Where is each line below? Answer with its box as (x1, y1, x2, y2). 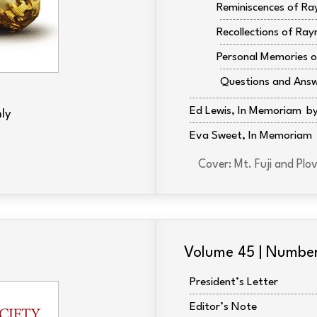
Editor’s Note (190, 301, 257, 313)
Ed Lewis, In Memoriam (190, 105, 301, 117)
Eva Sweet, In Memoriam (190, 130, 312, 142)
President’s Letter (190, 277, 278, 288)
